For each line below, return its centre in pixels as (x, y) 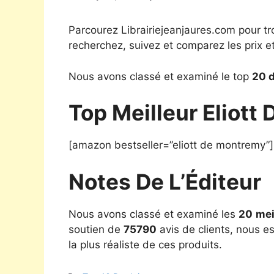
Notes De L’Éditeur (165, 181)
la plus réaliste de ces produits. (145, 244)
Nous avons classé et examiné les (154, 214)
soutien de (96, 229)
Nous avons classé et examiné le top (160, 76)
